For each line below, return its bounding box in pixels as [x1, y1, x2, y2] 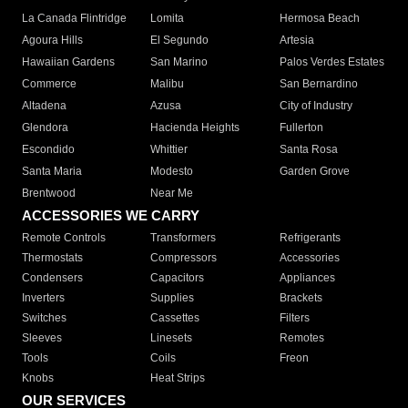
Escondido [22, 143, 75, 157]
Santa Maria [22, 165, 82, 178]
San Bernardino [279, 77, 358, 91]
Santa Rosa [279, 143, 338, 157]
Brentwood [22, 187, 76, 200]
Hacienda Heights [150, 121, 240, 135]
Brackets [279, 291, 322, 305]
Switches [22, 311, 66, 325]
